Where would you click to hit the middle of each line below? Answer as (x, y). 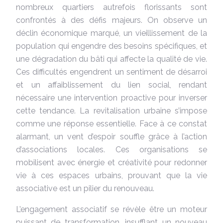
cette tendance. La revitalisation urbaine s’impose (111, 111)
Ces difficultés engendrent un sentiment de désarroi (111, 72)
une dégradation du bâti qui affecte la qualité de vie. (111, 59)
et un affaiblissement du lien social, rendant (111, 85)
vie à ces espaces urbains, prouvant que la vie (111, 175)
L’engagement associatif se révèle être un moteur (111, 209)
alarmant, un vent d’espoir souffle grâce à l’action (111, 136)
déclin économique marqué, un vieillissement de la (111, 33)
